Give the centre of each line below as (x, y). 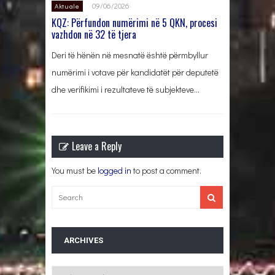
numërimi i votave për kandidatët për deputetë (135, 72)
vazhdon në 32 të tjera (94, 34)
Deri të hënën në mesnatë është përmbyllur (130, 55)
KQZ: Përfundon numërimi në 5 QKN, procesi (134, 22)
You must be (75, 170)
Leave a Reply (97, 146)
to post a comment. (166, 170)
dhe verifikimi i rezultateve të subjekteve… (126, 89)
